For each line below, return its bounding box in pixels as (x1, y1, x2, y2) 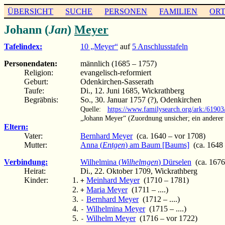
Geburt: (24, 77, 48, 86)
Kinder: (24, 175, 48, 184)
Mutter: (24, 140, 47, 149)
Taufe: (24, 86, 44, 95)
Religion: (24, 68, 53, 77)
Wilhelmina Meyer (86, 204, 145, 213)
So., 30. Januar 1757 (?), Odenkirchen (80, 95, 201, 104)
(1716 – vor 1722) (136, 213, 197, 222)
